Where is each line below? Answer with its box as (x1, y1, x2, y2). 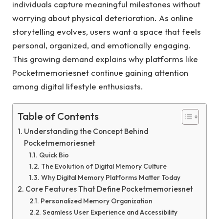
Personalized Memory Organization (40, 197, 153, 206)
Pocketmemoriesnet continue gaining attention (12, 67, 188, 78)
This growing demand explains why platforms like (12, 54, 198, 64)
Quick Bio (39, 151, 69, 160)
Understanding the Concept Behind (24, 127, 149, 136)
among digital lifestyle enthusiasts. (12, 81, 143, 91)
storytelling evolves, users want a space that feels (12, 26, 201, 37)
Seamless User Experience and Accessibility (42, 208, 177, 217)
